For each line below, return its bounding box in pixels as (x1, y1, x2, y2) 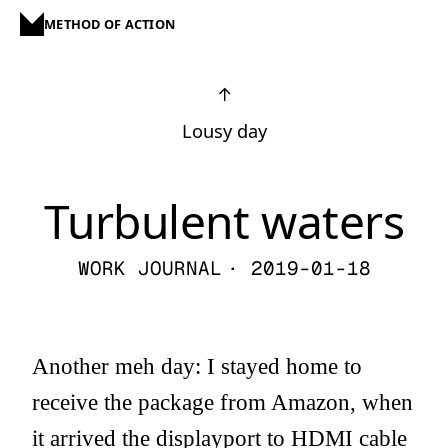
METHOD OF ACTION (44, 15, 176, 33)
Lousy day (181, 119, 267, 143)
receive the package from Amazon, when (32, 389, 413, 415)
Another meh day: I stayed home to (32, 353, 362, 379)
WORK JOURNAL (77, 256, 222, 281)
